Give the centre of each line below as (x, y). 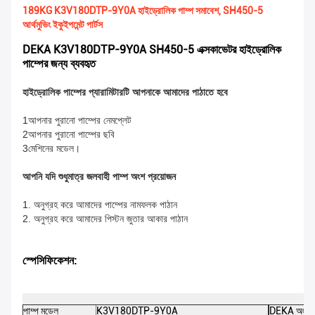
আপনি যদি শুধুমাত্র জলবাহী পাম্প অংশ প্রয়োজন (99, 177)
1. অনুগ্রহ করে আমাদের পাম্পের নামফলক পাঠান (100, 205)
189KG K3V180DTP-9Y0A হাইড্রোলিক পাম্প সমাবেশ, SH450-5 (143, 11)
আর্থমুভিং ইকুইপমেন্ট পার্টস (63, 25)
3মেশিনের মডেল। (51, 149)
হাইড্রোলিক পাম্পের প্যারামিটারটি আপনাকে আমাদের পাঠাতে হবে (125, 92)
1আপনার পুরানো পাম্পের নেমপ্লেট (77, 121)
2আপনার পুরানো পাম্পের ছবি (69, 135)
